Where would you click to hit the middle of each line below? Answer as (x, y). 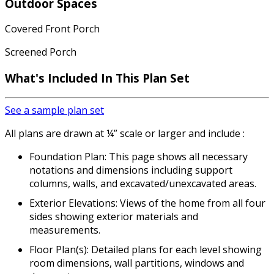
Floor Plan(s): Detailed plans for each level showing (146, 249)
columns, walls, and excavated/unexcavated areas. (143, 183)
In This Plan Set (145, 78)
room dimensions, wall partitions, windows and (137, 263)
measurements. (65, 230)
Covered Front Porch (52, 29)
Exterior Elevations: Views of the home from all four (147, 203)
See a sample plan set (54, 110)
